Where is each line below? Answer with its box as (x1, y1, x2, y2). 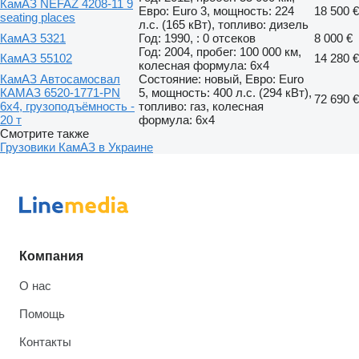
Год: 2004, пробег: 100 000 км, (139, 44, 301, 58)
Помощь (19, 306, 65, 321)
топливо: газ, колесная (139, 99, 264, 113)
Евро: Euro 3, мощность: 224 (139, 3, 294, 18)
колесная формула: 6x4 (139, 58, 269, 72)
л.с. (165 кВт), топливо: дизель (139, 17, 309, 31)
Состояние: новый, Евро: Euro (139, 71, 304, 86)
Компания (19, 248, 83, 263)
